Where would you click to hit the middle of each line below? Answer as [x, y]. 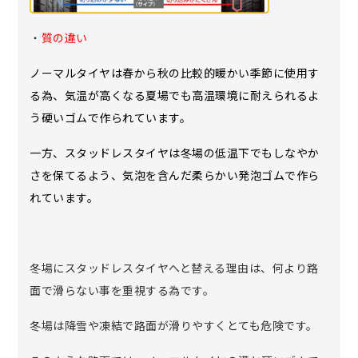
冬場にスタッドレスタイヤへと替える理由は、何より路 [174, 267]
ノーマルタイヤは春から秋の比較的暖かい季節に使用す [175, 72]
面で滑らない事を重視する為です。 [122, 290]
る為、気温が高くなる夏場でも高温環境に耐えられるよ [175, 95]
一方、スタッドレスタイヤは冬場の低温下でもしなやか [175, 152]
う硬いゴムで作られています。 [111, 117]
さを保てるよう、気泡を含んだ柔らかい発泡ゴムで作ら [175, 175]
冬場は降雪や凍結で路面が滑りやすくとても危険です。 [174, 325]
